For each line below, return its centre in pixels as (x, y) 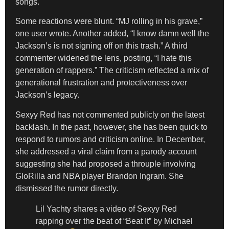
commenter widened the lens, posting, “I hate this (104, 58)
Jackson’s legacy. (47, 95)
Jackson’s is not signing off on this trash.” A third (101, 46)
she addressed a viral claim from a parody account (106, 151)
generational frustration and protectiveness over (101, 83)
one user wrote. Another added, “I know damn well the (112, 34)
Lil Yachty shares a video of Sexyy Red (106, 209)
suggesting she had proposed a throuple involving (106, 164)
